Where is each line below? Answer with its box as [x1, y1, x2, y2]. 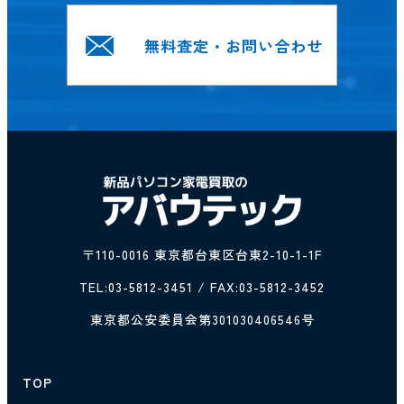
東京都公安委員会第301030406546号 [89, 310, 315, 329]
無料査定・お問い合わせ [144, 33, 323, 57]
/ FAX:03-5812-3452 [193, 278, 325, 297]
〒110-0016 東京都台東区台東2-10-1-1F [81, 245, 323, 264]
